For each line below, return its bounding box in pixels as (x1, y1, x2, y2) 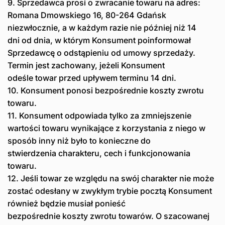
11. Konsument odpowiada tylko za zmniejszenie (8, 110, 191, 121)
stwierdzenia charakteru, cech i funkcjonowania (8, 148, 190, 158)
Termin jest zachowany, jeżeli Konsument (8, 60, 165, 70)
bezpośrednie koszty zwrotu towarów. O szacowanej (8, 210, 209, 221)
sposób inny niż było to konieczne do (8, 135, 151, 146)
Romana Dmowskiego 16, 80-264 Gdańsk (8, 10, 166, 20)
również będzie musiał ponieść (8, 198, 126, 208)
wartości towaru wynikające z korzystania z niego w (8, 123, 205, 133)
